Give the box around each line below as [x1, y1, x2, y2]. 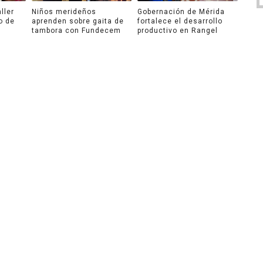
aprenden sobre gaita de [31, 16, 124, 25]
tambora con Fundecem [31, 26, 121, 35]
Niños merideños [31, 7, 96, 16]
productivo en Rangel [137, 26, 218, 35]
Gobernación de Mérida [137, 7, 225, 16]
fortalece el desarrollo [137, 16, 222, 25]
